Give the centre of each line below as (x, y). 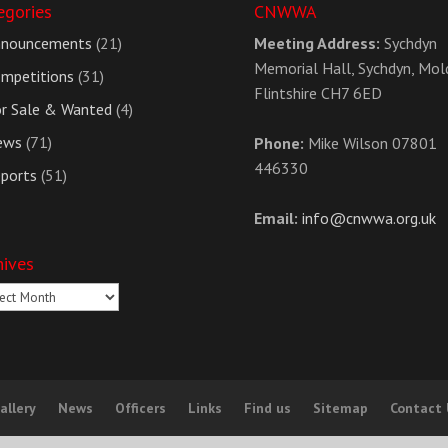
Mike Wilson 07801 (370, 142)
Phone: (278, 142)
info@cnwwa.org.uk (368, 217)
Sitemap (341, 407)
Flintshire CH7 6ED (317, 92)
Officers (141, 407)
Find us (268, 407)
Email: (275, 217)
